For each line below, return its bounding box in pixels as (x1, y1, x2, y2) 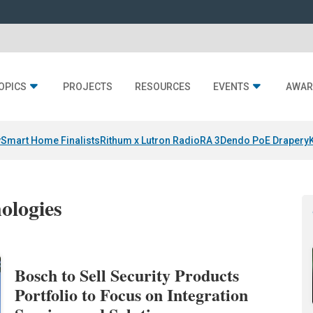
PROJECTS (63, 81, 112, 93)
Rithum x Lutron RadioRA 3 (100, 135, 220, 147)
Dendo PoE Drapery (220, 135, 309, 147)
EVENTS (213, 81, 249, 93)
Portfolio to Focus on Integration (15, 282, 249, 307)
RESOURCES (135, 81, 191, 93)
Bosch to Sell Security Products (15, 263, 240, 288)
